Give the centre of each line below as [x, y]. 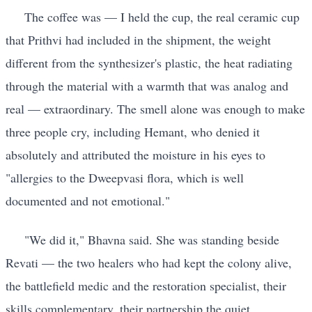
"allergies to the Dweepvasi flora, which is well [125, 178]
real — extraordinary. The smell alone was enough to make [155, 109]
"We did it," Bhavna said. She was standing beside [152, 239]
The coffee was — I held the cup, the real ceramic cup [162, 17]
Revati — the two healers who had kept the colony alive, [149, 262]
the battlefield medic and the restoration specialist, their [146, 285]
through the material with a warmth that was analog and [147, 86]
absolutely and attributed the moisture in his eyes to [135, 155]
